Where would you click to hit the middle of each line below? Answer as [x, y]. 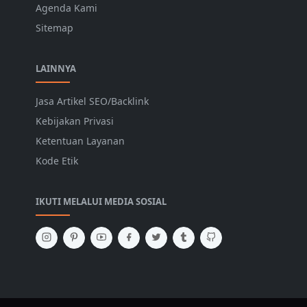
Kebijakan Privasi [75, 121]
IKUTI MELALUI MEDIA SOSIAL [101, 201]
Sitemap [54, 27]
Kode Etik [57, 160]
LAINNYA [56, 68]
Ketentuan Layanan [80, 140]
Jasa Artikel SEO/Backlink [92, 101]
